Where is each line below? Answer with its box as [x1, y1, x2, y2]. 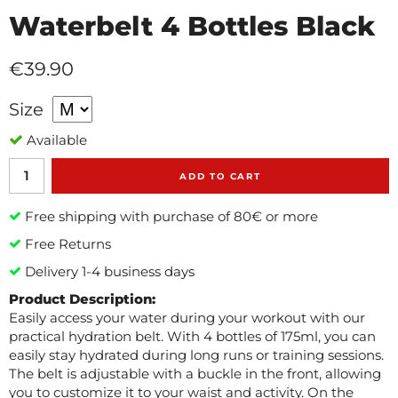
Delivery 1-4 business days [21, 262, 195, 280]
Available [27, 131, 87, 148]
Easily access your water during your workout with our [9, 308, 365, 326]
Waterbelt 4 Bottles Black [9, 10, 376, 43]
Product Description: [9, 290, 155, 307]
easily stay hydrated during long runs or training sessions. [9, 346, 384, 363]
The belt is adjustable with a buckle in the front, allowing [9, 364, 381, 382]
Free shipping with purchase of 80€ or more [21, 207, 318, 225]
